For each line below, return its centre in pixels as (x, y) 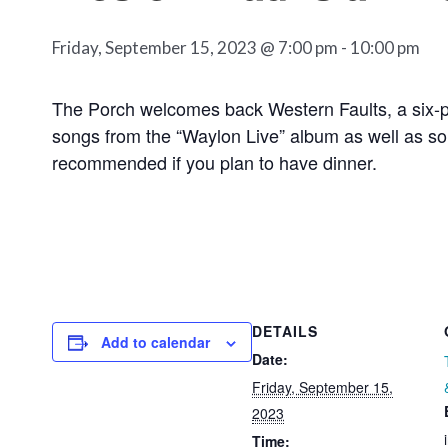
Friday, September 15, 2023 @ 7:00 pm (195, 48)
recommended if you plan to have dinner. (214, 162)
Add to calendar (155, 342)
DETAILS (285, 331)
